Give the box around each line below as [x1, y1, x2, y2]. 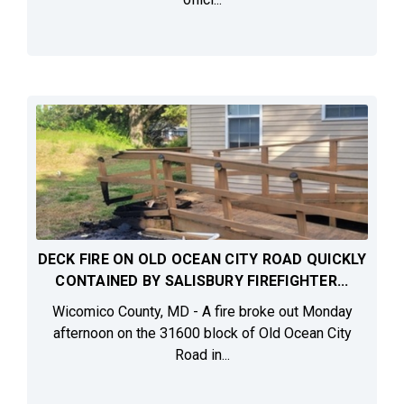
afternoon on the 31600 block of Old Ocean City [52, 325, 352, 343]
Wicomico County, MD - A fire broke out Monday [51, 303, 353, 321]
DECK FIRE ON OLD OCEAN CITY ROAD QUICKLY [37, 251, 367, 269]
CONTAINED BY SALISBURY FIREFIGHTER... [55, 272, 349, 290]
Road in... [174, 346, 230, 364]
